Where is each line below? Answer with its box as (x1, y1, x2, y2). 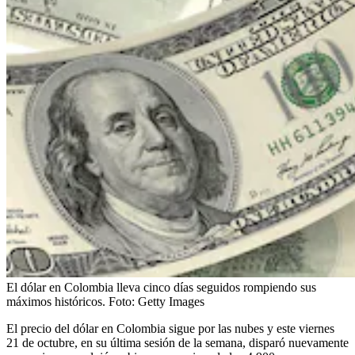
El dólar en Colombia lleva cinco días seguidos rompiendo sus (6, 280, 316, 294)
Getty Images (138, 294, 204, 308)
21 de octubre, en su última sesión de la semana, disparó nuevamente (6, 335, 349, 349)
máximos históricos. (6, 294, 105, 308)
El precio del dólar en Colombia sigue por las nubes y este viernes (6, 321, 334, 335)
